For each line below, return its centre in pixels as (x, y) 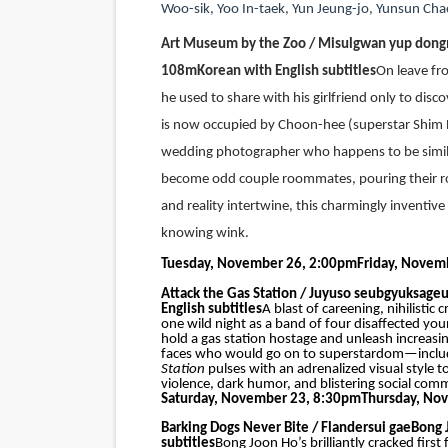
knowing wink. (204, 233)
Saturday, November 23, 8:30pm (260, 399)
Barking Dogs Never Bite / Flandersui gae (285, 428)
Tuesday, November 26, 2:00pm (258, 264)
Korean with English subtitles (286, 71)
